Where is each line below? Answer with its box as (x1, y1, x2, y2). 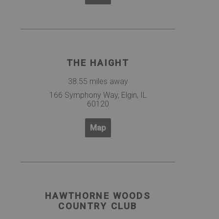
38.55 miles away (67, 77, 128, 87)
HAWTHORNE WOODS (45, 191, 151, 202)
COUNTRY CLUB (58, 201, 137, 212)
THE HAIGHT (66, 57, 130, 68)
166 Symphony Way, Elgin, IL (49, 90, 147, 100)
